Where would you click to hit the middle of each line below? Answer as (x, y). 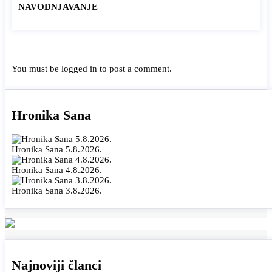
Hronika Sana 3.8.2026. (57, 191)
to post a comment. (134, 68)
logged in (79, 68)
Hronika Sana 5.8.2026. (57, 150)
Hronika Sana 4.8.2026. (57, 170)
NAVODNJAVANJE (58, 6)
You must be (36, 68)
